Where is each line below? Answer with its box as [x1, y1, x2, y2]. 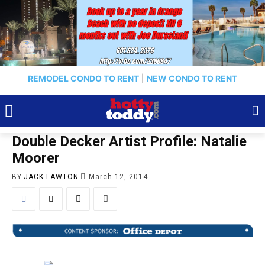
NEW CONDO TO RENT [147, 73, 237, 83]
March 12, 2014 [89, 172, 148, 181]
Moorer [12, 150, 60, 166]
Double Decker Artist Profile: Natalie [12, 133, 247, 150]
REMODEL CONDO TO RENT [28, 73, 139, 83]
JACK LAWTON [24, 172, 79, 181]
